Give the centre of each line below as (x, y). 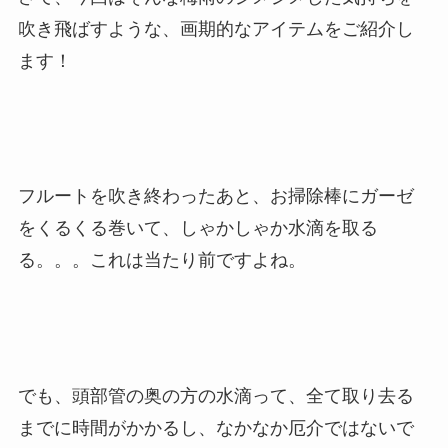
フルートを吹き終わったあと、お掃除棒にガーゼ (215, 196)
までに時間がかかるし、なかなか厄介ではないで (215, 427)
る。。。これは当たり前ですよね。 (161, 260)
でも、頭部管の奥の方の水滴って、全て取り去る (215, 395)
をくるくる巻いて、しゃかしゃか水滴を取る (197, 228)
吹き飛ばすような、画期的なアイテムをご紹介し (215, 28)
